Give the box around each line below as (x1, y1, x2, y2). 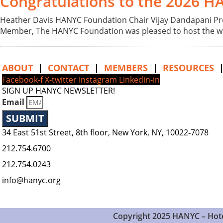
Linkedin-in (119, 74, 160, 85)
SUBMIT (6, 111, 44, 125)
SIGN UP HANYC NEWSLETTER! (2, 85, 115, 96)
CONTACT (48, 62, 89, 74)
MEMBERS (104, 62, 148, 74)
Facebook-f (2, 74, 43, 85)
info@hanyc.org (2, 175, 61, 186)
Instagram (79, 74, 117, 85)
